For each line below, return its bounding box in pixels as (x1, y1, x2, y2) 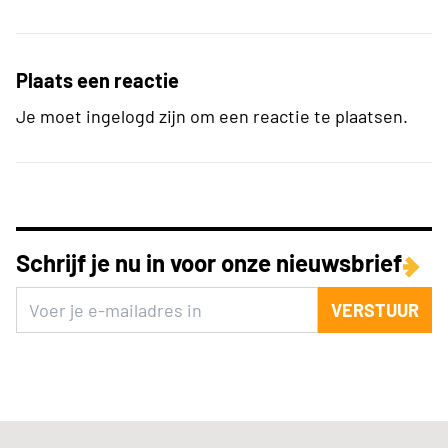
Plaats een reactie (16, 67, 179, 92)
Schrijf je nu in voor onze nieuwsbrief (16, 247, 402, 277)
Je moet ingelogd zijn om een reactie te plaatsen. (16, 104, 408, 127)
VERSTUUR (330, 298, 419, 321)
